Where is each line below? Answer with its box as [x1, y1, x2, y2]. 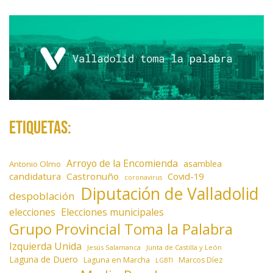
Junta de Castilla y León [146, 242, 222, 252]
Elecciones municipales [61, 205, 164, 219]
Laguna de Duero [9, 253, 78, 265]
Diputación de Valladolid [80, 182, 259, 205]
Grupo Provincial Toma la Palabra [9, 218, 233, 239]
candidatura [9, 169, 61, 182]
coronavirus [124, 172, 162, 182]
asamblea [183, 157, 222, 169]
